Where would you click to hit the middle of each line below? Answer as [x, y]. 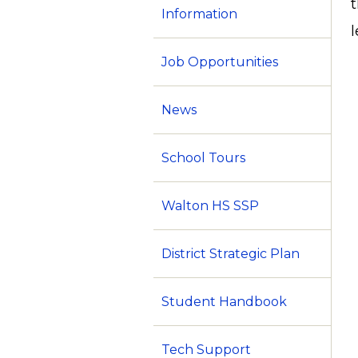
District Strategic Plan [231, 254]
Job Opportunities [220, 62]
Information [199, 14]
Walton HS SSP [210, 206]
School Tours [203, 158]
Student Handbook [224, 302]
